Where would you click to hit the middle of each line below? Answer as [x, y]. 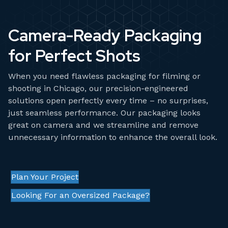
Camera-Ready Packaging [105, 36]
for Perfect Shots [74, 56]
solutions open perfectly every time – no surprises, [108, 101]
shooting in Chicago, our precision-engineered [98, 89]
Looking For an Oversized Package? [80, 195]
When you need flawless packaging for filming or [104, 76]
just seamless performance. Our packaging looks [104, 113]
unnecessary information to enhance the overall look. [113, 137]
